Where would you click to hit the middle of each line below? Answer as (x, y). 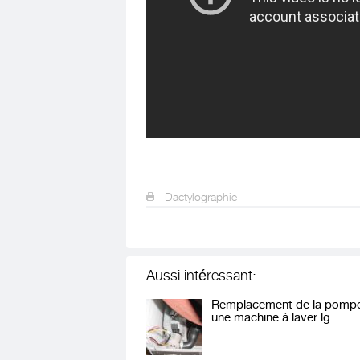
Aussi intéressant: (201, 276)
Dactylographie (199, 197)
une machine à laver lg (271, 318)
